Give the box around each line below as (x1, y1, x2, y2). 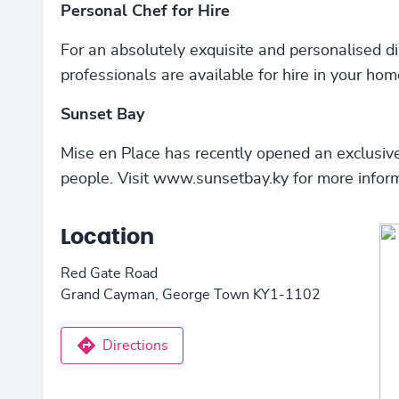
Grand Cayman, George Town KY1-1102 (61, 288, 321, 302)
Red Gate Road (61, 266, 158, 281)
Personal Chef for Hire (61, 4, 230, 20)
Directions (102, 338, 168, 353)
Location (61, 227, 154, 248)
